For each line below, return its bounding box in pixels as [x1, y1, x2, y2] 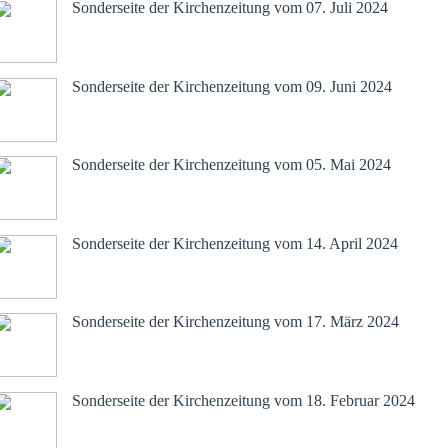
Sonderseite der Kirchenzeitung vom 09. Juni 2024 [72, 77, 392, 95]
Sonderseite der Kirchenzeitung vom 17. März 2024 [72, 313, 399, 331]
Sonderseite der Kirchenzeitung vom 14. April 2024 [72, 234, 398, 252]
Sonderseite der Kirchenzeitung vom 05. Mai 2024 [72, 156, 391, 174]
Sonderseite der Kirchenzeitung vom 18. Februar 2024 [72, 391, 415, 409]
